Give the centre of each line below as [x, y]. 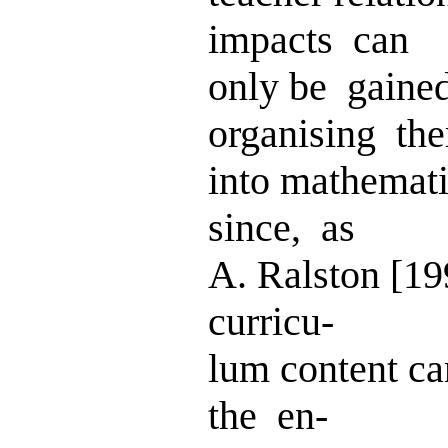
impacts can [308, 39]
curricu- [271, 321]
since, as [281, 227]
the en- [268, 415]
